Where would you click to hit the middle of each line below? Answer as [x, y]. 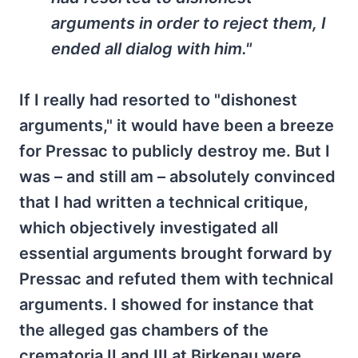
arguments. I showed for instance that [167, 304]
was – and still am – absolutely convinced [177, 177]
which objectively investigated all [149, 228]
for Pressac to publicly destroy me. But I [175, 151]
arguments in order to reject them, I [189, 23]
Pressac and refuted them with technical [176, 279]
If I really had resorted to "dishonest [158, 100]
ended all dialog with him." [151, 49]
